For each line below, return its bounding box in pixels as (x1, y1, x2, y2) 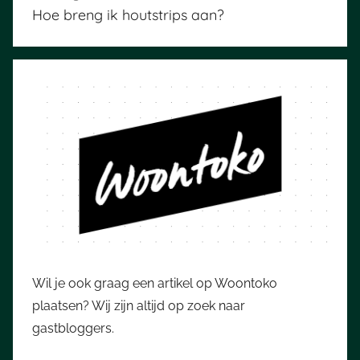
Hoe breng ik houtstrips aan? (32, 5, 224, 24)
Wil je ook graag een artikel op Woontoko (32, 276, 277, 292)
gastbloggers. (32, 321, 114, 337)
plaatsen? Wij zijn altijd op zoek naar (32, 298, 245, 314)
